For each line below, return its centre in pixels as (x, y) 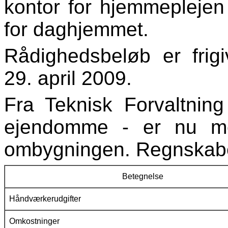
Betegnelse (143, 177)
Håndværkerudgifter (44, 199)
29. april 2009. (68, 78)
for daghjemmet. (76, 30)
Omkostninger (33, 221)
